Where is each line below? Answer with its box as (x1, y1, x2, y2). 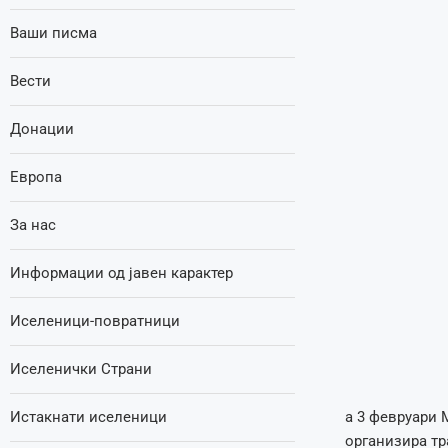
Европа (10, 168, 62, 186)
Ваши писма (10, 24, 97, 42)
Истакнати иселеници (10, 408, 167, 426)
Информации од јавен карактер (10, 264, 233, 282)
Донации (10, 120, 74, 138)
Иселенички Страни (10, 360, 152, 378)
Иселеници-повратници (10, 312, 180, 330)
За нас (10, 216, 56, 234)
